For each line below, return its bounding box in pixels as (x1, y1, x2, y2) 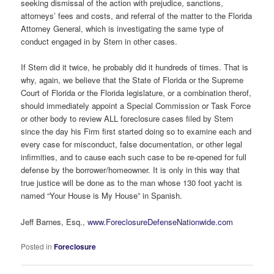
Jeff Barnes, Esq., (21, 215, 88, 228)
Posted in (21, 240, 53, 251)
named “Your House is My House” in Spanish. (21, 190, 183, 202)
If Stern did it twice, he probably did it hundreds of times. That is (21, 61, 249, 73)
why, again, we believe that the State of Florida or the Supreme (21, 74, 244, 86)
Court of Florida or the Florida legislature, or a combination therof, (21, 87, 252, 99)
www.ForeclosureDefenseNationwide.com (87, 215, 234, 228)
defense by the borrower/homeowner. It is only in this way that (21, 164, 240, 176)
